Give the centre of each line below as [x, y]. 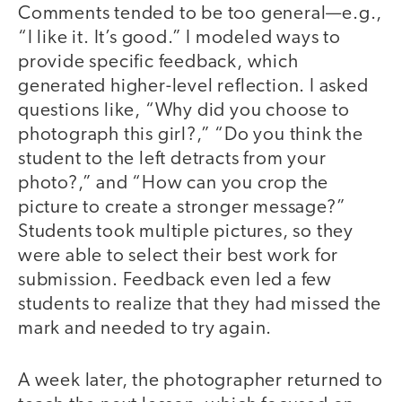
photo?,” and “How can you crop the [174, 183]
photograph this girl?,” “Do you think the [191, 135]
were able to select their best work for [179, 256]
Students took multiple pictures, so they [186, 232]
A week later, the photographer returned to [201, 381]
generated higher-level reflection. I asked [193, 86]
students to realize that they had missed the [200, 304]
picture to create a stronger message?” [182, 207]
